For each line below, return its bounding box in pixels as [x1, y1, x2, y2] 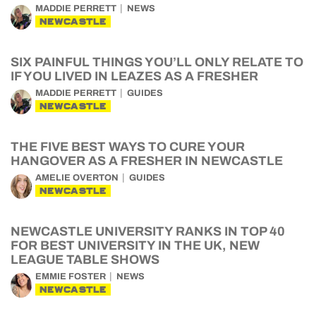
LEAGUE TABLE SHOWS [11, 253, 159, 267]
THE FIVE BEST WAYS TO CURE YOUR [11, 140, 245, 154]
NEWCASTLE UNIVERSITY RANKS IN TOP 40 [11, 224, 285, 238]
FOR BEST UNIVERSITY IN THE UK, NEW [11, 238, 260, 253]
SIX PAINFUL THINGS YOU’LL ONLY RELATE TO [11, 55, 303, 69]
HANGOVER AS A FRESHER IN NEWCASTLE [11, 154, 283, 168]
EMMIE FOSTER [35, 272, 106, 281]
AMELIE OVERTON [35, 173, 119, 183]
